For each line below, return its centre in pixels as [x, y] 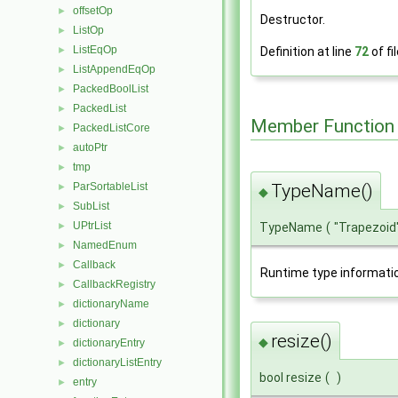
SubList [91, 206]
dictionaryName [111, 304]
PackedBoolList [111, 89]
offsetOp [93, 11]
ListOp [88, 30]
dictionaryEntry [109, 343]
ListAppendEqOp [114, 69]
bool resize [291, 378]
